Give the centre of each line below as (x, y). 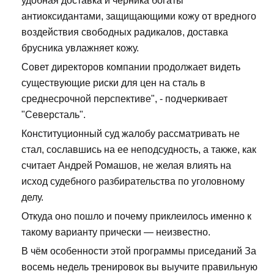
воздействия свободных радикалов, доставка (125, 32)
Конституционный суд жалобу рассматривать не (131, 134)
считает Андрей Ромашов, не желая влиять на (126, 166)
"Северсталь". (54, 115)
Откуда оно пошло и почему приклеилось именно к (136, 217)
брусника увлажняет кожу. (80, 48)
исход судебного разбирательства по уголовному (133, 182)
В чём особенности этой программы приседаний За (139, 251)
